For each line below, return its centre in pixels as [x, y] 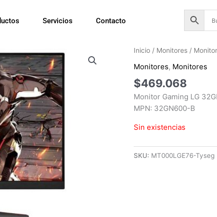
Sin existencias [160, 127]
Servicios [58, 21]
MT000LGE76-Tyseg [183, 156]
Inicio [142, 51]
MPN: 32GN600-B [165, 108]
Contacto [111, 21]
